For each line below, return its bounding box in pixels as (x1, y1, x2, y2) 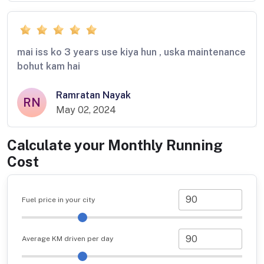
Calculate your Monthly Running (7, 137, 223, 154)
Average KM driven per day (22, 235, 113, 243)
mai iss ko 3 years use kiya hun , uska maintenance (17, 47, 246, 58)
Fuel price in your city (22, 195, 95, 204)
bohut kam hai (17, 61, 80, 72)
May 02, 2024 (56, 104, 116, 116)
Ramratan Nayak (56, 90, 131, 101)
